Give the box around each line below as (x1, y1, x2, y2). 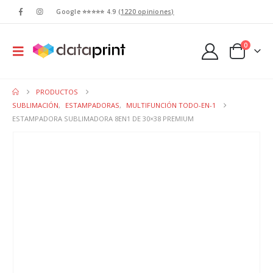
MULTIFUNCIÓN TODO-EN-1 (126, 101, 216, 110)
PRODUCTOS (36, 87, 79, 96)
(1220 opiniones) (118, 7, 174, 16)
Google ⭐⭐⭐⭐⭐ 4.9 (56, 7, 118, 16)
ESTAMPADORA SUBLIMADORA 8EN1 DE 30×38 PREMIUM (12, 114, 194, 123)
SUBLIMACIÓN (12, 101, 58, 110)
